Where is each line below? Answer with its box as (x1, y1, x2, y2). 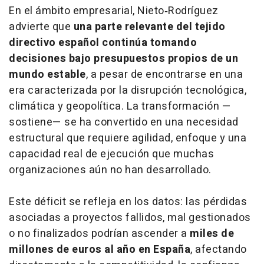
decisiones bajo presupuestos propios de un (9, 50, 238, 67)
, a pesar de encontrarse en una (85, 66, 243, 82)
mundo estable (9, 66, 86, 82)
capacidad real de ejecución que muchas (9, 146, 214, 162)
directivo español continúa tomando (9, 34, 197, 51)
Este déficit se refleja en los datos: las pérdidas (9, 193, 247, 210)
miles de (190, 225, 234, 242)
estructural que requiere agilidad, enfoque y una (9, 130, 246, 146)
